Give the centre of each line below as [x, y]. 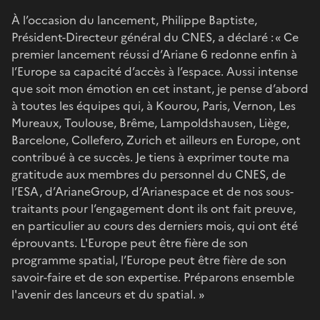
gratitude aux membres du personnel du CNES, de [149, 174]
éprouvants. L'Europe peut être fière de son [130, 242]
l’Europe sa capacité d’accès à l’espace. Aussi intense [155, 71]
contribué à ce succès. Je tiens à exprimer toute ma [150, 157]
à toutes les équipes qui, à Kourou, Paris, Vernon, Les [154, 105]
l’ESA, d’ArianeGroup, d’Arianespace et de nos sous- [152, 191]
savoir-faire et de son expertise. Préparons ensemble [153, 277]
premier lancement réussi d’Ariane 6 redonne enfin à [154, 54]
